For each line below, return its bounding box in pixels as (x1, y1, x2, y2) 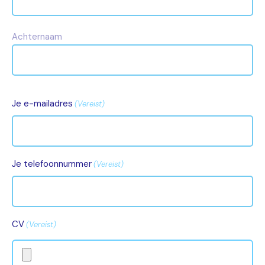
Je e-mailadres (12, 98, 73, 109)
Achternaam (12, 31, 62, 43)
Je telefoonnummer (12, 158, 92, 170)
